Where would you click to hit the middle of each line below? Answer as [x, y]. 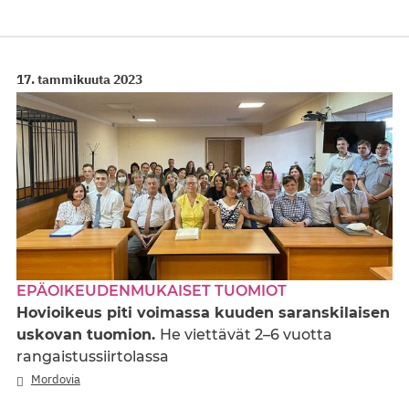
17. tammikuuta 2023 [79, 80]
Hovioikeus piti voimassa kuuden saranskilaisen [203, 313]
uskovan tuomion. [88, 335]
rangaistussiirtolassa [93, 357]
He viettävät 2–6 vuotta [246, 335]
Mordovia [55, 380]
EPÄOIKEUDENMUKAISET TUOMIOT [152, 291]
